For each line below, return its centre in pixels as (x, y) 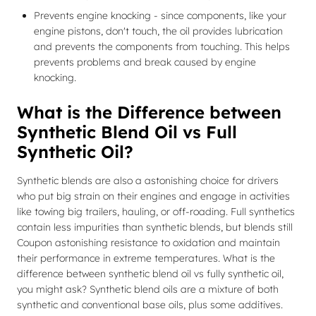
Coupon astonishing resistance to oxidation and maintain (148, 243)
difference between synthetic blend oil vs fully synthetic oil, (150, 274)
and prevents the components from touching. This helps (162, 47)
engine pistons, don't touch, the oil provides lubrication (158, 31)
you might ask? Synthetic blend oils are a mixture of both (148, 289)
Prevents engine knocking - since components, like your (160, 16)
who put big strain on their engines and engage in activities (153, 196)
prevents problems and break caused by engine (145, 62)
